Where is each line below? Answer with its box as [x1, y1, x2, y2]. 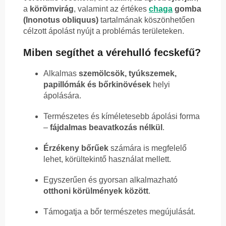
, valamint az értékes [74, 5, 149, 14]
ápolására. [43, 91, 81, 100]
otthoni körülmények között [43, 187, 148, 196]
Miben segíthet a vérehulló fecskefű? [23, 47, 201, 59]
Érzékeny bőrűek [43, 144, 108, 153]
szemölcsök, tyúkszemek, [79, 69, 177, 78]
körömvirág [30, 5, 74, 14]
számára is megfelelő [108, 144, 187, 153]
